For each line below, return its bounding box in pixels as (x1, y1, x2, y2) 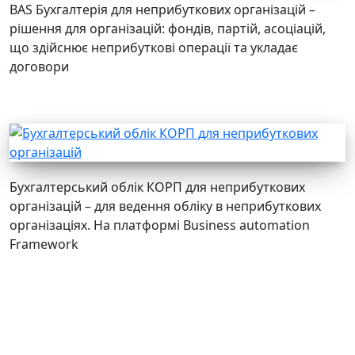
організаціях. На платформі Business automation (10, 216, 310, 235)
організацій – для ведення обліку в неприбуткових (10, 197, 321, 216)
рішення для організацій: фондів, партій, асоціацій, (10, 20, 326, 38)
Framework (10, 235, 78, 254)
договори (10, 58, 69, 76)
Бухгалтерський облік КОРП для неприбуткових (10, 178, 305, 197)
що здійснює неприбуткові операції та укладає (10, 39, 298, 57)
